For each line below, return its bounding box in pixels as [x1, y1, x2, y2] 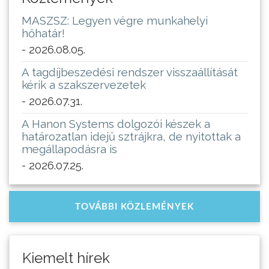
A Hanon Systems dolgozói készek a [22, 117, 210, 131]
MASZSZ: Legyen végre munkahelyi [22, 14, 208, 28]
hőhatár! [22, 26, 65, 40]
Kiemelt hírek [22, 249, 110, 267]
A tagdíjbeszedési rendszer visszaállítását [22, 65, 238, 79]
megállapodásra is [22, 142, 117, 156]
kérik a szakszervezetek [22, 78, 146, 92]
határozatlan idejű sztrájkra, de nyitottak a [22, 130, 241, 144]
